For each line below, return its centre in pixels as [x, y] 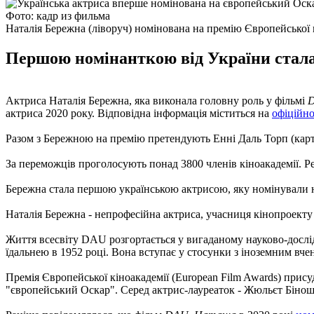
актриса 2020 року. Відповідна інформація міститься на [139, 113]
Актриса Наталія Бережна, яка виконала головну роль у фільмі [157, 100]
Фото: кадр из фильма [58, 15]
